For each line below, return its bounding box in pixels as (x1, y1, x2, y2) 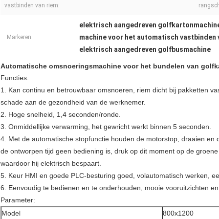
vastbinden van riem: (4, 2, 60, 9)
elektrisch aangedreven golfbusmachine (79, 45, 211, 54)
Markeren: (7, 34, 33, 41)
